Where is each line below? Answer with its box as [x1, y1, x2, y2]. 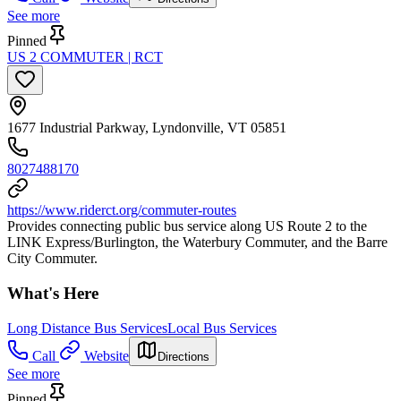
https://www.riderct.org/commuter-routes [7, 202, 236, 218]
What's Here [7, 283, 98, 303]
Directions [158, 349, 209, 363]
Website [84, 347, 129, 363]
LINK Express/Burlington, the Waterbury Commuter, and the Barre [7, 235, 388, 251]
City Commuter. [7, 251, 98, 267]
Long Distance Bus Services [7, 320, 167, 336]
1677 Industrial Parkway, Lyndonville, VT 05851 [7, 120, 286, 136]
